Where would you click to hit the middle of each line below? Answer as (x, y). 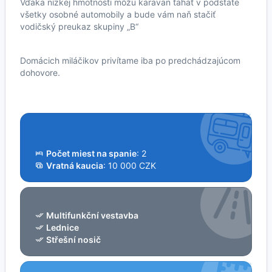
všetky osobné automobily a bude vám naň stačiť (118, 14)
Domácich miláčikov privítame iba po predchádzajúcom (130, 60)
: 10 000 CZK (130, 165)
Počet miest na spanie (91, 153)
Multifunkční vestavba (92, 215)
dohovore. (40, 72)
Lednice (63, 227)
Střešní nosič (73, 239)
